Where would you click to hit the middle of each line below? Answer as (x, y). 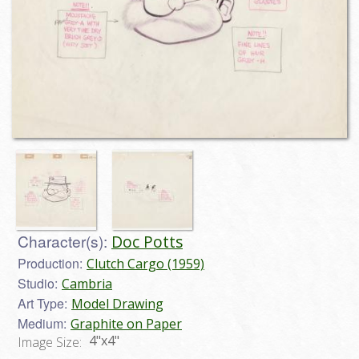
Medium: (42, 324)
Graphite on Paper (126, 324)
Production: (50, 264)
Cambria (87, 284)
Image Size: (51, 343)
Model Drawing (117, 304)
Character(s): (63, 241)
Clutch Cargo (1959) (145, 264)
